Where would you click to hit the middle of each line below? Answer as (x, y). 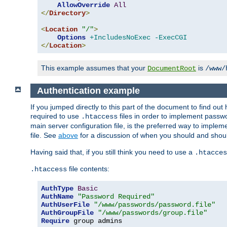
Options (71, 38)
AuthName (57, 197)
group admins (96, 221)
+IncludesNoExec (120, 38)
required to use (56, 116)
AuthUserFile (65, 205)
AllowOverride (84, 5)
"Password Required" (116, 197)
